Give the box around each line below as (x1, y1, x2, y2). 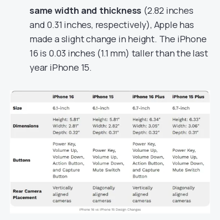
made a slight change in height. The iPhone (29, 33, 207, 45)
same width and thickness (29, 4, 142, 16)
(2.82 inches (141, 4, 193, 16)
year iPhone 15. (29, 61, 92, 73)
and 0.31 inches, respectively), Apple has (29, 19, 194, 30)
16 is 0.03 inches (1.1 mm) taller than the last (29, 47, 208, 59)
